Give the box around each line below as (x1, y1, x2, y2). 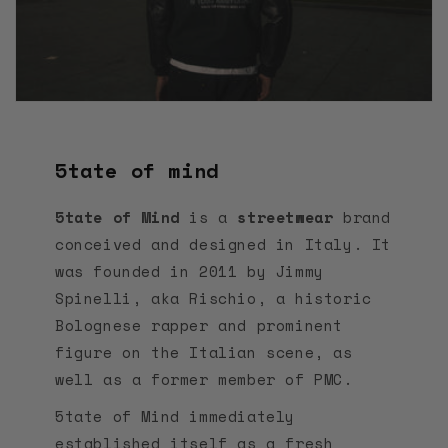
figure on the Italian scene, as (55, 341, 353, 364)
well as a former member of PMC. (55, 368, 353, 391)
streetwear (237, 206, 334, 229)
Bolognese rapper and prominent (55, 314, 344, 337)
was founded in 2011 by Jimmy (55, 260, 324, 283)
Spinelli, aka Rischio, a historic (55, 287, 372, 310)
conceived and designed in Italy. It (55, 233, 392, 256)
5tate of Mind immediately (55, 405, 296, 428)
